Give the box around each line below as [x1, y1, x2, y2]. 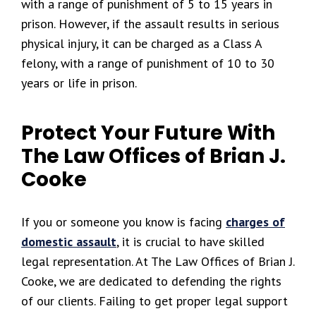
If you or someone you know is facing [21, 214, 226, 230]
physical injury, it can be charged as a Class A [21, 35, 262, 51]
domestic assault [21, 233, 116, 250]
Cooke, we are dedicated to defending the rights [21, 273, 281, 289]
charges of [226, 214, 285, 230]
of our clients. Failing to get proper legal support [21, 293, 288, 309]
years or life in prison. [21, 75, 137, 91]
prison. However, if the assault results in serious [21, 16, 279, 32]
